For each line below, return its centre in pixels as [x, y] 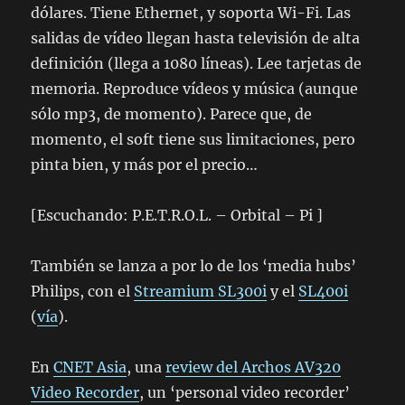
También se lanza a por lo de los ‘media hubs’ [194, 266]
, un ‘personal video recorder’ [245, 392]
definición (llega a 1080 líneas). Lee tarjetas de [197, 63]
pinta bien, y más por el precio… [145, 165]
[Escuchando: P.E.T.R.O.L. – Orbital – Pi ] [177, 215]
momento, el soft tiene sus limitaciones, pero [193, 139]
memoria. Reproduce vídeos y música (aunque [195, 89]
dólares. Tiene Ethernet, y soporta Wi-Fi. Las [191, 13]
